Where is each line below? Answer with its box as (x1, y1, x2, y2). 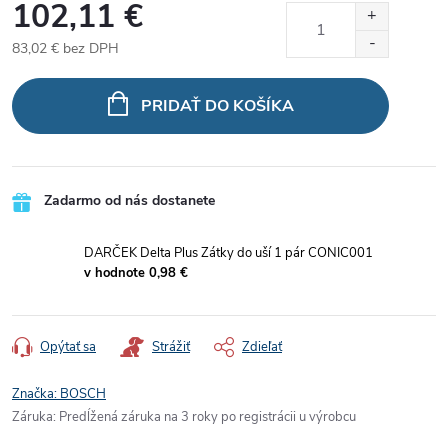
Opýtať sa (40, 337, 96, 356)
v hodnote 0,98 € (84, 263, 188, 282)
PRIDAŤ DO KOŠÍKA (140, 94, 294, 117)
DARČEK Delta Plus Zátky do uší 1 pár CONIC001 (84, 243, 373, 262)
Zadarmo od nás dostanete (44, 190, 215, 210)
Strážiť (152, 337, 190, 356)
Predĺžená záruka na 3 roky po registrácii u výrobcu (59, 407, 356, 426)
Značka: (12, 384, 60, 403)
